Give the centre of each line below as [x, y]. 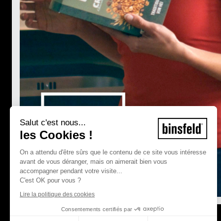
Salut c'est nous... [53, 122]
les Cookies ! [56, 135]
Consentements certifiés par [97, 209]
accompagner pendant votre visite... [71, 171]
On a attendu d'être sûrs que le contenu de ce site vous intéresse [113, 152]
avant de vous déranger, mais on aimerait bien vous [93, 161]
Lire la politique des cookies [57, 194]
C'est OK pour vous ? [50, 180]
